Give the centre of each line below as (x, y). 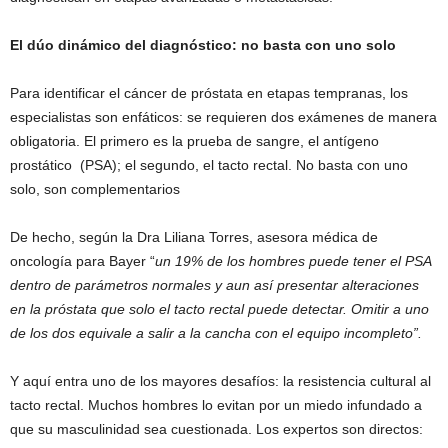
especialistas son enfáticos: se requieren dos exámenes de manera (223, 117)
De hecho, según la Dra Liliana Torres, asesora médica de (194, 237)
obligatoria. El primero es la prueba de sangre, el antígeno (194, 141)
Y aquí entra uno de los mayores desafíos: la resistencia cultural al (220, 381)
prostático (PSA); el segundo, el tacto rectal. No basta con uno (209, 165)
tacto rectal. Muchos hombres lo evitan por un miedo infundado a (216, 405)
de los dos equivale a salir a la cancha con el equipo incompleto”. (216, 333)
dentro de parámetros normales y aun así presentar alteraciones (214, 285)
